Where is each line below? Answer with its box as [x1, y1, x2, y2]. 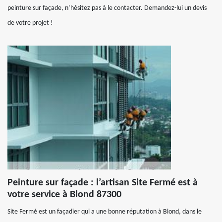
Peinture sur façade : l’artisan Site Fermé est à [7, 177, 198, 188]
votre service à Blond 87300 [7, 189, 121, 200]
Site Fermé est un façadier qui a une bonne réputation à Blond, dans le [7, 208, 202, 216]
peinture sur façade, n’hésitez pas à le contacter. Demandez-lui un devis [7, 4, 207, 12]
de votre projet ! [7, 19, 53, 27]
